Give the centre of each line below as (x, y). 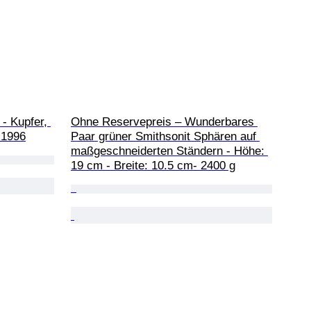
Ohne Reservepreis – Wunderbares (164, 121)
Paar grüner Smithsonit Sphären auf (165, 136)
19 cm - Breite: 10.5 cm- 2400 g (153, 165)
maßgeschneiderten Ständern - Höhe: (169, 151)
